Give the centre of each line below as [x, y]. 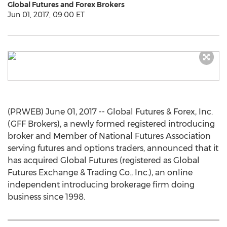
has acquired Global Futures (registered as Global [104, 160]
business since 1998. [46, 197]
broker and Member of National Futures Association [109, 136]
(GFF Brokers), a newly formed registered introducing [111, 124]
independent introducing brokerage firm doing [101, 185]
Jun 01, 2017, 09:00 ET [46, 15]
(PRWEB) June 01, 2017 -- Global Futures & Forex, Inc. [110, 112]
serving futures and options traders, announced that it [113, 148]
